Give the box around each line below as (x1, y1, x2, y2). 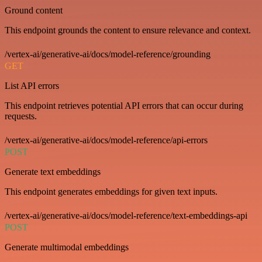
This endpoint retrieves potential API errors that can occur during (5, 101, 243, 111)
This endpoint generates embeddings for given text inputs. (5, 187, 218, 196)
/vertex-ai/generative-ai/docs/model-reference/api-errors (5, 135, 208, 145)
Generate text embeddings (5, 167, 101, 177)
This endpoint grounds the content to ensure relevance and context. (5, 25, 251, 35)
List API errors (5, 81, 59, 91)
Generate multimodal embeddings (5, 242, 129, 252)
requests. (5, 111, 37, 121)
